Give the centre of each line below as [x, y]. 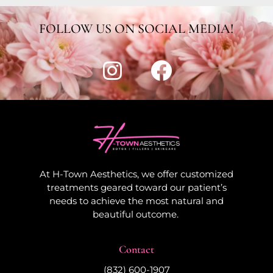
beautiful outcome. [136, 214]
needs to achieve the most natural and [136, 200]
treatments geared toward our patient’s [136, 187]
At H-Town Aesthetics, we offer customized [136, 174]
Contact [136, 250]
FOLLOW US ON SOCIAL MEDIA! [136, 28]
